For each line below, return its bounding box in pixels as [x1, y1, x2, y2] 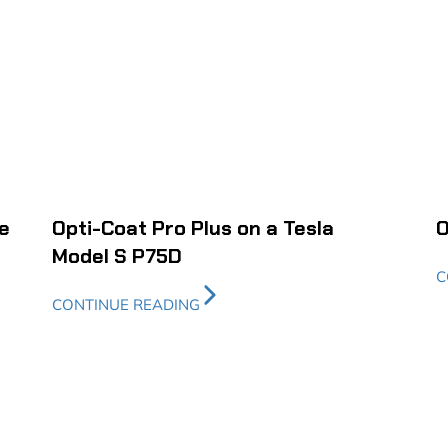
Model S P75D [52, 243, 183, 270]
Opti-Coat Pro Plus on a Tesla [52, 215, 335, 242]
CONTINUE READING [52, 295, 201, 315]
